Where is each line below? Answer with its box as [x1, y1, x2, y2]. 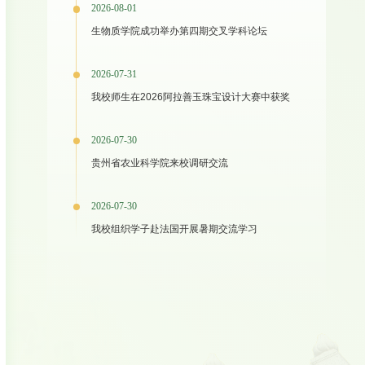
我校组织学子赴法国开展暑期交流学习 [91, 223, 258, 235]
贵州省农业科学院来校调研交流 [91, 157, 229, 169]
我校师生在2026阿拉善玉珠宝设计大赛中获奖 [91, 91, 291, 103]
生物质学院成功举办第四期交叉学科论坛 [91, 25, 268, 37]
